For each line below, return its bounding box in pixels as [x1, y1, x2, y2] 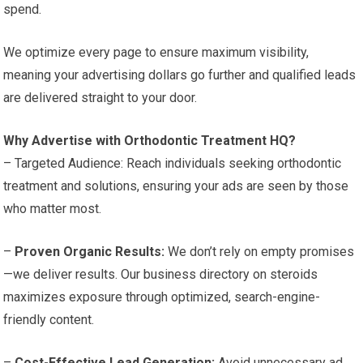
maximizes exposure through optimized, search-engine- [3, 288, 321, 305]
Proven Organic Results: [15, 243, 165, 259]
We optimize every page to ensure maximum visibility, [3, 44, 310, 60]
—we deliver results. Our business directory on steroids [3, 266, 318, 282]
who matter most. [3, 200, 102, 216]
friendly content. [3, 311, 95, 327]
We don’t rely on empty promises [164, 243, 355, 259]
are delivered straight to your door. [3, 89, 198, 105]
